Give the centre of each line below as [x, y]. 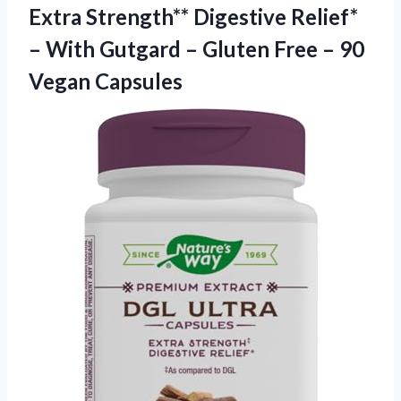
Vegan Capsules [106, 81]
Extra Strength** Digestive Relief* [193, 16]
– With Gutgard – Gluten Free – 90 [196, 48]
